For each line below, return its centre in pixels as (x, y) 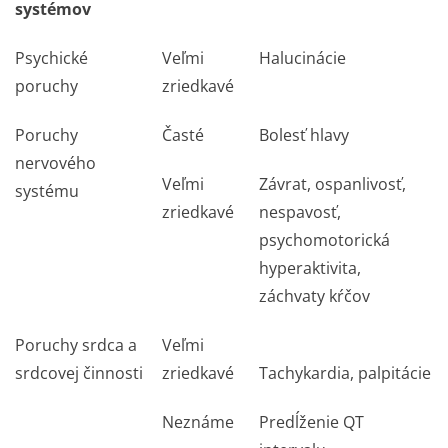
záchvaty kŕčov (314, 296)
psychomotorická (324, 240)
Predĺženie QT (311, 422)
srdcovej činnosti (79, 373)
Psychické (51, 58)
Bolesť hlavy (304, 135)
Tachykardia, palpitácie (345, 373)
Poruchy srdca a (76, 345)
